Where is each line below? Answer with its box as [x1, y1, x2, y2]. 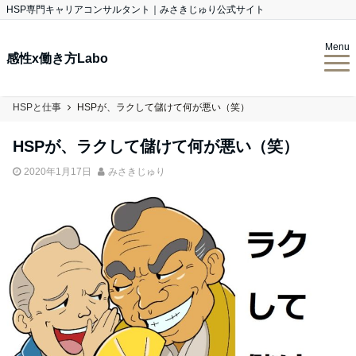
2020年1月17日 [24, 166, 91, 177]
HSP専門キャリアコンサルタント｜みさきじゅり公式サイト [6, 4, 265, 15]
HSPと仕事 [13, 102, 61, 113]
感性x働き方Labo [6, 51, 108, 65]
